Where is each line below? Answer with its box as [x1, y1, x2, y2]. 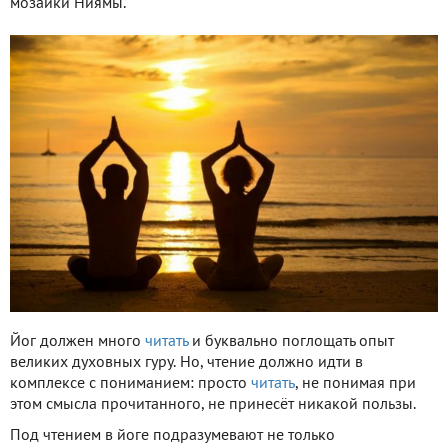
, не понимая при [295, 376, 416, 391]
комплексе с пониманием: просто [10, 376, 251, 391]
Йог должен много [10, 334, 145, 349]
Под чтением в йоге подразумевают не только [10, 428, 335, 443]
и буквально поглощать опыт [188, 334, 394, 349]
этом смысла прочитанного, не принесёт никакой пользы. [10, 397, 416, 412]
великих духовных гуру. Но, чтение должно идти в [10, 355, 363, 370]
